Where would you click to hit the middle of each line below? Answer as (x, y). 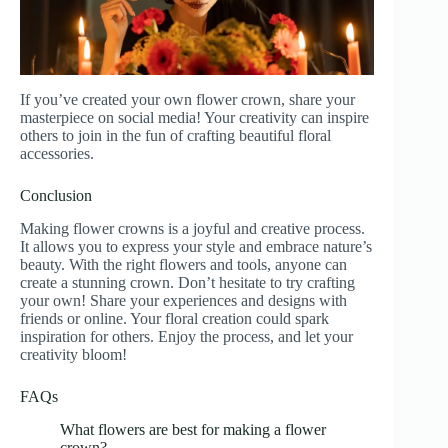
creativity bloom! (73, 355)
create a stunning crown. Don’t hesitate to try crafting (187, 283)
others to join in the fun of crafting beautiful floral (175, 136)
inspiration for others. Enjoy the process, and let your (186, 337)
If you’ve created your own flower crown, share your (187, 100)
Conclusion (56, 196)
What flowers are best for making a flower (193, 430)
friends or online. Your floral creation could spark (174, 319)
